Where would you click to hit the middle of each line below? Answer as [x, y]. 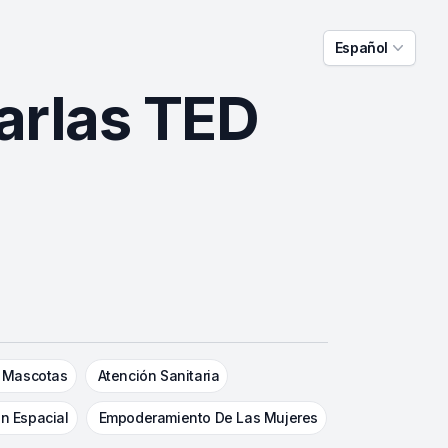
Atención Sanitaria [158, 375]
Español [361, 47]
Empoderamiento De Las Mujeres [208, 417]
